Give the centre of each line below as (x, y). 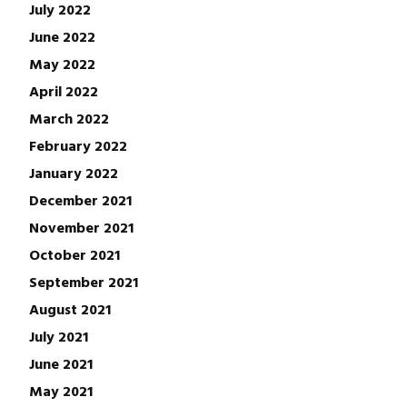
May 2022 (62, 64)
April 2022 (64, 91)
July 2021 (59, 337)
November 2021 (81, 228)
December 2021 (80, 200)
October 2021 (74, 255)
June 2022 (62, 37)
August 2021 (70, 309)
